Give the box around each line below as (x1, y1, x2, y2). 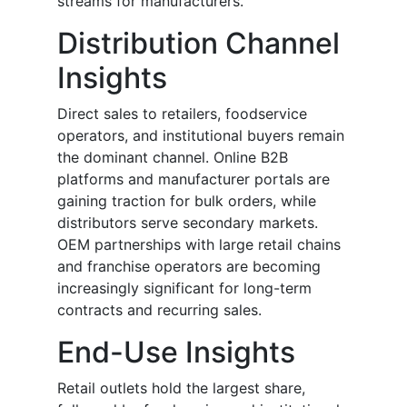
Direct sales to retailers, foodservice (57, 104, 307, 124)
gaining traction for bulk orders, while (57, 192, 316, 211)
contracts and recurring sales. (57, 301, 262, 320)
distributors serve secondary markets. (57, 213, 318, 233)
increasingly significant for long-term (57, 279, 312, 298)
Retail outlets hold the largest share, (57, 379, 305, 398)
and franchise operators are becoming (57, 257, 321, 276)
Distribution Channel (57, 25, 340, 62)
